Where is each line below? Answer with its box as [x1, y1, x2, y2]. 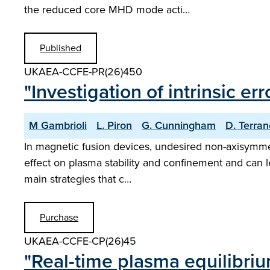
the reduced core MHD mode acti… [24, 2, 190, 17]
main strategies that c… [24, 171, 131, 187]
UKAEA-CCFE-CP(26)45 [24, 233, 136, 249]
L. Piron [96, 118, 132, 133]
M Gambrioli [29, 118, 87, 133]
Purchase [40, 210, 78, 224]
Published [40, 41, 81, 55]
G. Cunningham [142, 118, 216, 133]
